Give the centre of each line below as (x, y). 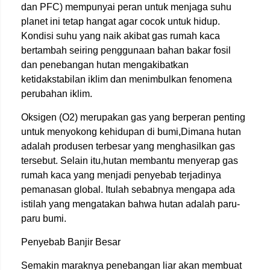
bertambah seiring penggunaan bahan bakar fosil (126, 50)
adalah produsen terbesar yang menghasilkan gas (128, 146)
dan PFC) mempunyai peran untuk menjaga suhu (126, 7)
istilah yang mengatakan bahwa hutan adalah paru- (130, 204)
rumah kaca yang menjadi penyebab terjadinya (121, 175)
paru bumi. (44, 218)
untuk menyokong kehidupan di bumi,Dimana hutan (131, 131)
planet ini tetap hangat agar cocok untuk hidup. (121, 21)
